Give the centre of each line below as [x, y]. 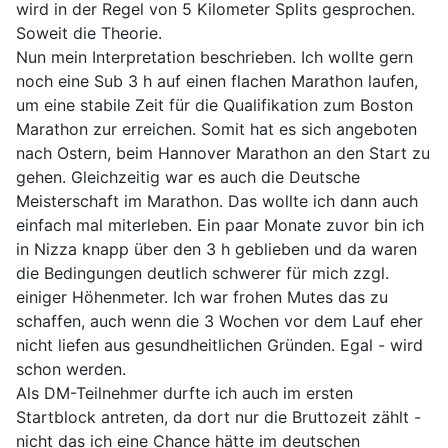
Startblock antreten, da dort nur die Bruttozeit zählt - [218, 416]
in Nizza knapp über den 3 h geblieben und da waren [216, 248]
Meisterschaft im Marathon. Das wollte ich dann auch [217, 200]
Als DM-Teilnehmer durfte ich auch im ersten [184, 392]
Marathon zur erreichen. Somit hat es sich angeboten [216, 128]
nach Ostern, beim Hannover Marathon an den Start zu [223, 152]
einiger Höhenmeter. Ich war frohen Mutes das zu [202, 296]
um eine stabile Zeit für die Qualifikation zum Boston [214, 104]
